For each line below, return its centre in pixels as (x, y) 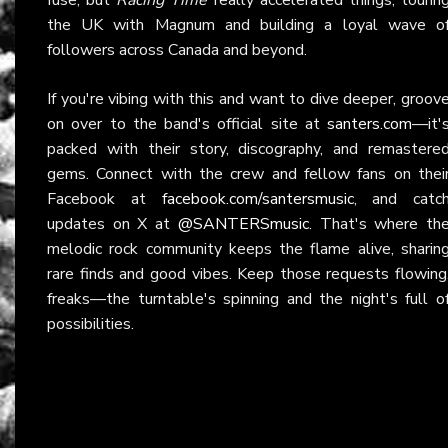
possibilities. (90, 323)
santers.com (369, 123)
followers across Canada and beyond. (177, 49)
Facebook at (104, 198)
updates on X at (112, 223)
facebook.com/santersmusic (257, 198)
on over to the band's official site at (187, 123)
